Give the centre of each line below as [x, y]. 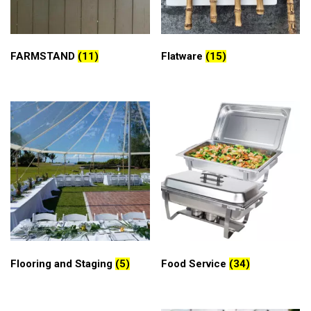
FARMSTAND [44, 57]
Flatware [183, 57]
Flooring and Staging [63, 263]
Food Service [195, 263]
